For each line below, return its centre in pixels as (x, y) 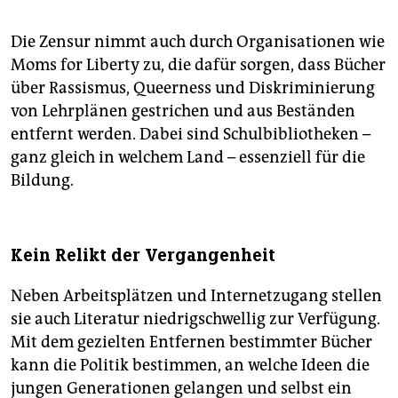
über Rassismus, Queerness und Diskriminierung (193, 88)
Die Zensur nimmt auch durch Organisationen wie (198, 42)
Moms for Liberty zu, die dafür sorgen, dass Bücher (198, 65)
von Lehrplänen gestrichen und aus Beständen (183, 111)
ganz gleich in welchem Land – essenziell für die (188, 158)
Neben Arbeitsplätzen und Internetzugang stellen (196, 296)
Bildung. (42, 181)
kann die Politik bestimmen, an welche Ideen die (190, 366)
